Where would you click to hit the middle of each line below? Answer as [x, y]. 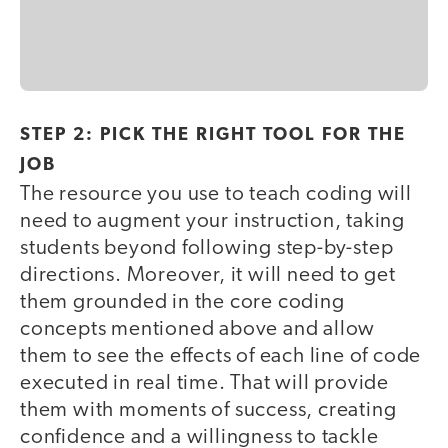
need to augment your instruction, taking [212, 222]
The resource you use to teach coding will [216, 195]
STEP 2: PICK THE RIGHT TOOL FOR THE [213, 136]
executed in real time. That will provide [204, 384]
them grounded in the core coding [182, 303]
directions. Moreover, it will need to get [208, 276]
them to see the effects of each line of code [221, 357]
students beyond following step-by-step [207, 249]
